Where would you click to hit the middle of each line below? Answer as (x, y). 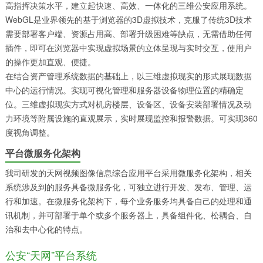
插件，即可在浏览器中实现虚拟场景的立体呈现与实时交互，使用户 (128, 47)
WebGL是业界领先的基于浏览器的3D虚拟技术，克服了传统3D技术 (128, 19)
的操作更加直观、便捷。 (50, 61)
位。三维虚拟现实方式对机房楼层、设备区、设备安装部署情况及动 (128, 104)
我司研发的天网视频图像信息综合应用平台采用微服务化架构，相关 (128, 172)
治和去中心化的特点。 (46, 229)
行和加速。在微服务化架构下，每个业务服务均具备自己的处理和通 (128, 200)
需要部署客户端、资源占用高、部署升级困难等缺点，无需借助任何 (128, 33)
